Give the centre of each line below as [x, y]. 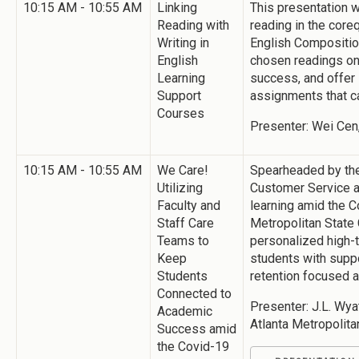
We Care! [183, 170]
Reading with [193, 25]
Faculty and [189, 205]
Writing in [183, 42]
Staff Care [186, 223]
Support [179, 95]
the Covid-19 [193, 346]
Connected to [194, 293]
